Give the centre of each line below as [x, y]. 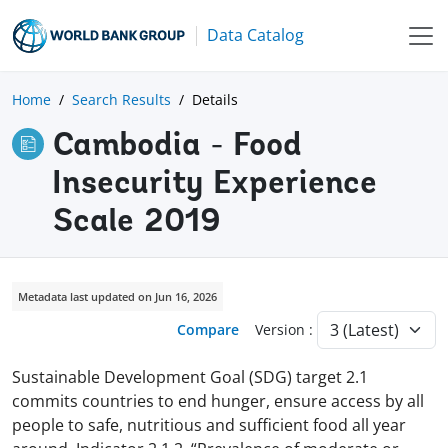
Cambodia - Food [177, 146]
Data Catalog [255, 35]
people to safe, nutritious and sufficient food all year [209, 424]
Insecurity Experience [214, 184]
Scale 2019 [136, 222]
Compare [208, 330]
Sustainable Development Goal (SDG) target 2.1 [190, 376]
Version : [286, 330]
